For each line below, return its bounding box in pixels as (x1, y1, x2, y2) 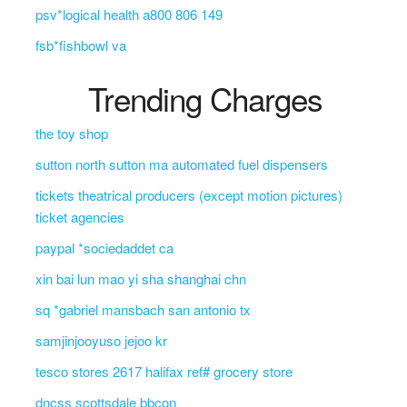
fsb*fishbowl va (35, 35, 126, 55)
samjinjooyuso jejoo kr (35, 331, 167, 350)
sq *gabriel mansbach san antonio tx (35, 300, 251, 319)
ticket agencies (35, 207, 124, 226)
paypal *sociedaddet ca (35, 238, 174, 257)
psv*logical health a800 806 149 (35, 5, 223, 24)
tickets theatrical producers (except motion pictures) (35, 185, 342, 204)
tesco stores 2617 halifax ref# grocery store (35, 362, 293, 381)
